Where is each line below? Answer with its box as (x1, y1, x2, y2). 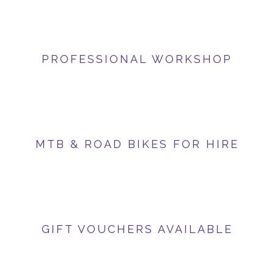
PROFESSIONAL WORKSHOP (42, 53, 232, 66)
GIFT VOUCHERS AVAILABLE (41, 223, 233, 236)
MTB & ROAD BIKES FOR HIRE (35, 138, 239, 151)
